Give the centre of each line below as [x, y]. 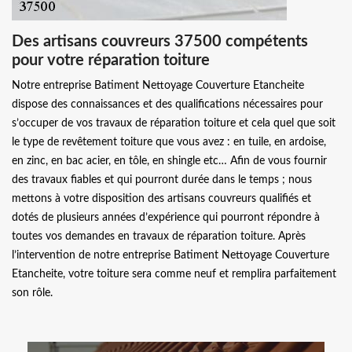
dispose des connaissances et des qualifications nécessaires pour [167, 104]
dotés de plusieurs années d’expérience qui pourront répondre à [166, 217]
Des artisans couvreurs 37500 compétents [160, 41]
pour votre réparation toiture [111, 60]
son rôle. [32, 293]
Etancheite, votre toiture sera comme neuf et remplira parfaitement [174, 274]
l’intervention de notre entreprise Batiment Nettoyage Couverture [170, 255]
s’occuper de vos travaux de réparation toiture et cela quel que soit [174, 123]
